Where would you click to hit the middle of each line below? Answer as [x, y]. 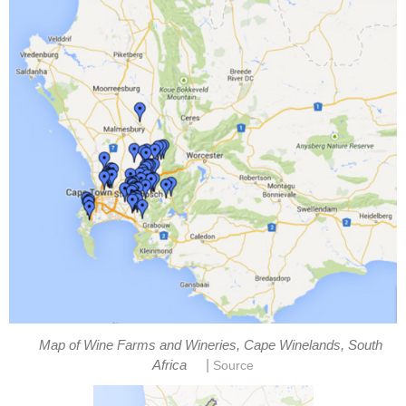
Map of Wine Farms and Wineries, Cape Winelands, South [210, 345]
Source [233, 365]
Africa [172, 365]
